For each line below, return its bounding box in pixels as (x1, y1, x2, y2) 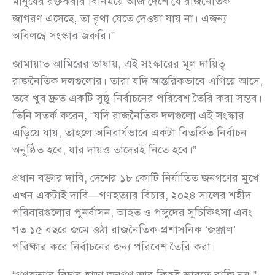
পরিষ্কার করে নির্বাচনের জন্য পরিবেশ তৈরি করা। (12, 239, 215, 254)
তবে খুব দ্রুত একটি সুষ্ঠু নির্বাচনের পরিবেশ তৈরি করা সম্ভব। (12, 91, 262, 105)
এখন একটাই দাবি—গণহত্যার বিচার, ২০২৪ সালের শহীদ (12, 188, 251, 202)
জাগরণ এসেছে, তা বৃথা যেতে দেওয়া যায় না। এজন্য (12, 11, 227, 25)
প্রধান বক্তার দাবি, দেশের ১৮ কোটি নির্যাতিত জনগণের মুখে (12, 171, 259, 185)
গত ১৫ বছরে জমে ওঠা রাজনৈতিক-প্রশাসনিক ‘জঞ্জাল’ (12, 222, 236, 236)
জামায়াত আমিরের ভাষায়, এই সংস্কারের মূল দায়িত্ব (12, 56, 225, 71)
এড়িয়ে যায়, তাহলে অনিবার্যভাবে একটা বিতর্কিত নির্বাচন (12, 125, 247, 139)
